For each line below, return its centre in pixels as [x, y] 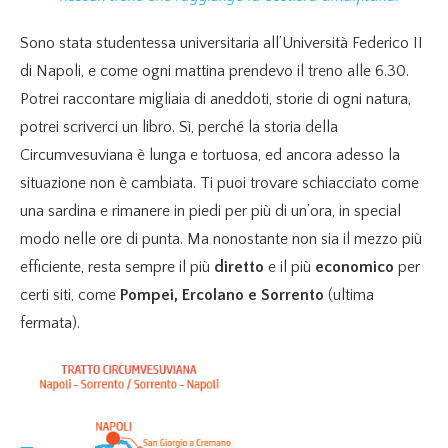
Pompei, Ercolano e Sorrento [222, 294]
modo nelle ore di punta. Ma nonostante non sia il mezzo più [221, 238]
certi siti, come [70, 294]
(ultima [349, 294]
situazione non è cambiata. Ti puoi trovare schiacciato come [219, 182]
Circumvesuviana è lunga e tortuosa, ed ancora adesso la [210, 154]
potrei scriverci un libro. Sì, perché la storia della [179, 126]
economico [352, 266]
